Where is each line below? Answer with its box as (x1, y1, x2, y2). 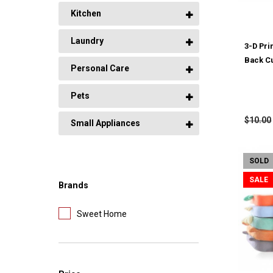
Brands (58, 180, 88, 191)
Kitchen (70, 9, 101, 19)
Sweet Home (76, 209, 127, 219)
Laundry (70, 36, 104, 46)
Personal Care (70, 63, 129, 74)
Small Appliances (70, 118, 140, 129)
